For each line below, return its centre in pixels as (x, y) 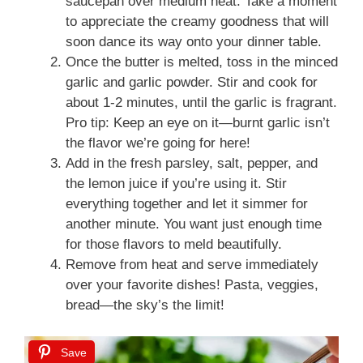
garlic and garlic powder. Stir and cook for (192, 83)
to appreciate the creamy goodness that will (197, 22)
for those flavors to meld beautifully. (174, 245)
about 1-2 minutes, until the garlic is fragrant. (201, 103)
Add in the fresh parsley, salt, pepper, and (192, 164)
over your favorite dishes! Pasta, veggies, (192, 285)
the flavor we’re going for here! (158, 143)
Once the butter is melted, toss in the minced (202, 62)
